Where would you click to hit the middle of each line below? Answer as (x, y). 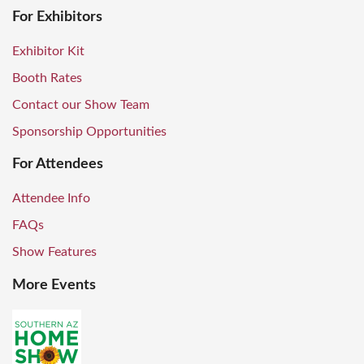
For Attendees (58, 165)
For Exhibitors (57, 17)
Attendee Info (51, 199)
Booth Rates (47, 78)
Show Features (54, 252)
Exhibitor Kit (48, 51)
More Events (54, 285)
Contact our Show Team (81, 104)
